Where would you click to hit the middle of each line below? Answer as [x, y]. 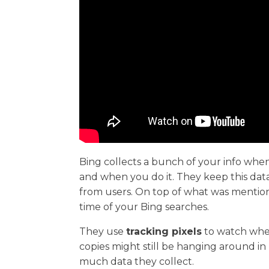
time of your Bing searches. [144, 207]
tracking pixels [164, 232]
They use [103, 232]
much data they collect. [137, 262]
